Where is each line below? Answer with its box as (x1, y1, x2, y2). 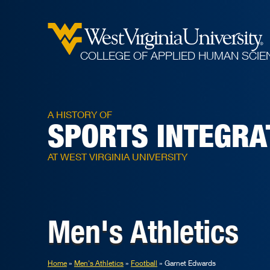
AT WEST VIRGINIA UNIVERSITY (48, 150, 187, 162)
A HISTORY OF (48, 108, 112, 121)
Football (131, 259, 157, 268)
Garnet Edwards (165, 259, 216, 268)
